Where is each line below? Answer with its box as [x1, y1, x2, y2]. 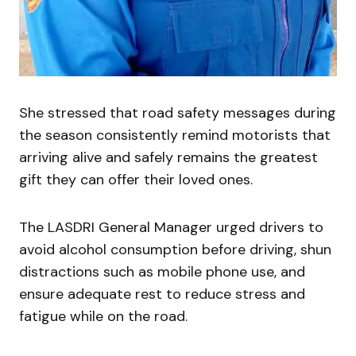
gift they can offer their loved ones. [19, 169, 253, 189]
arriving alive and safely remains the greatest [19, 147, 318, 167]
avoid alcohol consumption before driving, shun [19, 239, 331, 259]
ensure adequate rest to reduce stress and [19, 284, 305, 304]
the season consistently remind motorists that [19, 125, 331, 145]
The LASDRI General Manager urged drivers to [19, 217, 323, 237]
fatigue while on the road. [19, 306, 188, 326]
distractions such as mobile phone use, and [19, 261, 305, 281]
